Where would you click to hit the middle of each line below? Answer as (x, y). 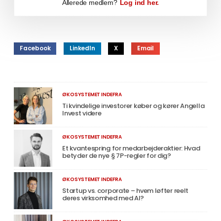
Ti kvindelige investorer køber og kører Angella (133, 106)
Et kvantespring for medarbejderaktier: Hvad (131, 148)
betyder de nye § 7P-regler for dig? (117, 155)
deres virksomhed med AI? (103, 198)
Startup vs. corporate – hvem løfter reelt (126, 190)
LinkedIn (82, 48)
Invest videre (82, 113)
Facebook (35, 48)
